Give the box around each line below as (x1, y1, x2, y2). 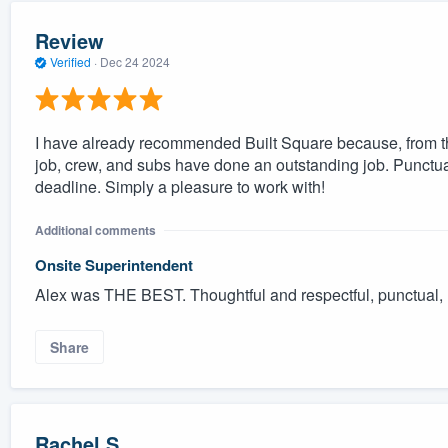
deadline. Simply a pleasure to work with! (34, 174, 325, 198)
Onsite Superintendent (34, 253, 193, 276)
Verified (46, 53, 94, 71)
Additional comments (34, 220, 156, 239)
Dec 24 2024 (99, 53, 170, 71)
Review (34, 26, 104, 56)
